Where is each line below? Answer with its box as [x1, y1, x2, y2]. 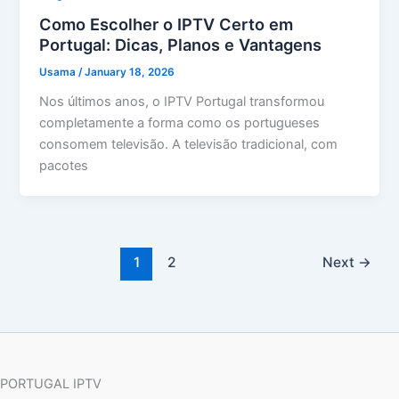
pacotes [39, 158, 89, 175]
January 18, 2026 [85, 66, 175, 79]
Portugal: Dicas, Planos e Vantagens [39, 35, 322, 55]
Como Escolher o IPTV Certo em [39, 14, 294, 35]
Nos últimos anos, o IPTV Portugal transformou [39, 94, 325, 110]
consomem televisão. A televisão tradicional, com [39, 136, 338, 153]
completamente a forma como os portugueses [39, 115, 321, 132]
